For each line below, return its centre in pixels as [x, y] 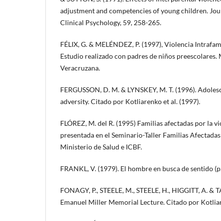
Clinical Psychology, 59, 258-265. [111, 22]
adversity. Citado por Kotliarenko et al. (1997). [130, 101]
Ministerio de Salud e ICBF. [101, 147]
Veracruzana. [80, 68]
